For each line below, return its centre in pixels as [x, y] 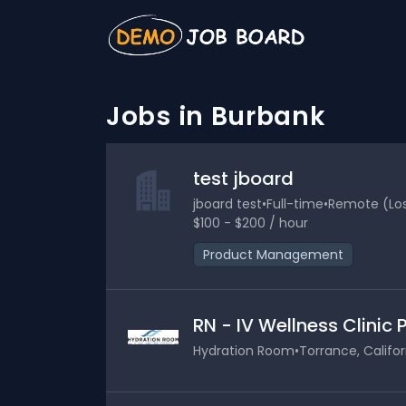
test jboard [243, 179]
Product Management [273, 255]
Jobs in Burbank [216, 116]
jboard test [227, 204]
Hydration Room [244, 351]
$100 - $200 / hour [251, 223]
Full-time [295, 204]
